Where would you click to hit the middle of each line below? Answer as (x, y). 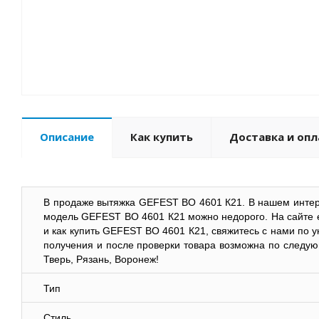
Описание (67, 137)
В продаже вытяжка (91, 203)
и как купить (73, 231)
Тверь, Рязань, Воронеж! (101, 260)
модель (63, 217)
